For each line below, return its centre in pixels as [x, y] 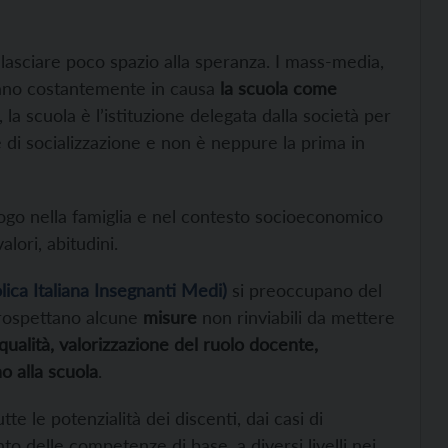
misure [170, 316]
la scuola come [278, 87]
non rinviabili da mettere [296, 316]
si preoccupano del [304, 289]
